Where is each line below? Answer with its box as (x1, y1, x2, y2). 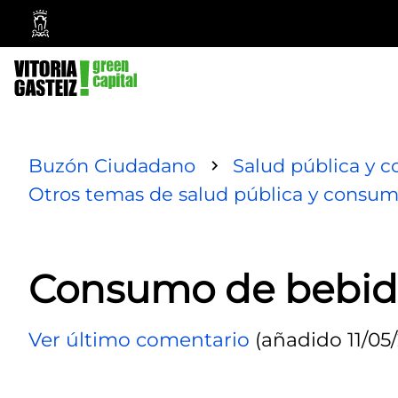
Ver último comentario (28, 327, 250, 351)
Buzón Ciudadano (28, 154, 195, 177)
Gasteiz (47, 63, 98, 84)
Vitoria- (47, 43, 97, 64)
